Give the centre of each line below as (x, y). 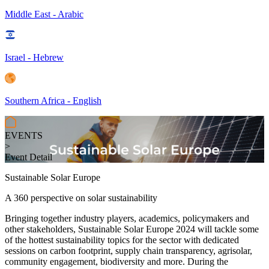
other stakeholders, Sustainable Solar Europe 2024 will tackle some (132, 229)
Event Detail (29, 157)
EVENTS (24, 135)
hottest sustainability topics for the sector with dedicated (134, 240)
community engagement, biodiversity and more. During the (116, 261)
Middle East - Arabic (44, 14)
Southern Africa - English (53, 101)
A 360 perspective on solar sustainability (82, 198)
